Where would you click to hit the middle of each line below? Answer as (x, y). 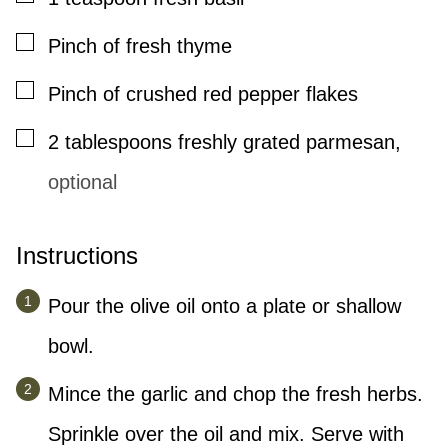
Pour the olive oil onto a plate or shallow (224, 306)
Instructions (80, 256)
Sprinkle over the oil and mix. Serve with (226, 434)
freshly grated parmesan (286, 142)
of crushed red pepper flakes (230, 94)
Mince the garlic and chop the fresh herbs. (235, 394)
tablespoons (118, 142)
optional (82, 182)
